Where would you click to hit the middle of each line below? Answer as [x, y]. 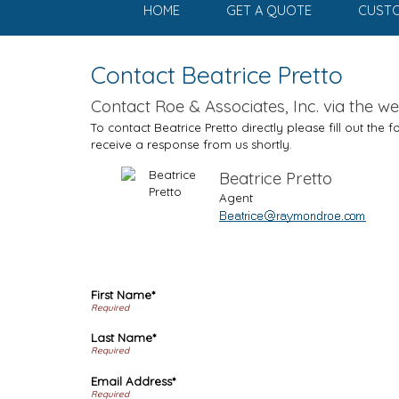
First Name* [123, 295]
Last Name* [123, 338]
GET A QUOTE [269, 11]
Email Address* [133, 381]
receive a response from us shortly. [191, 144]
